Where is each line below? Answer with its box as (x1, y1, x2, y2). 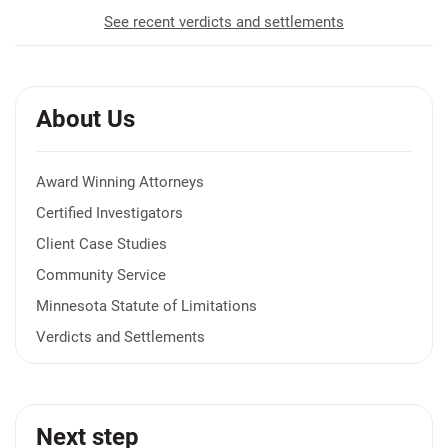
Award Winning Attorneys (36, 173, 204, 191)
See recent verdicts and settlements (104, 13, 344, 31)
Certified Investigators (36, 204, 183, 222)
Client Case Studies (36, 235, 167, 253)
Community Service (36, 266, 166, 284)
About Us (36, 105, 135, 133)
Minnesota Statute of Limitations (36, 297, 257, 315)
